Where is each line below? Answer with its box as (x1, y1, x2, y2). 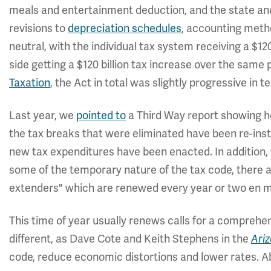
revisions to (9, 21, 68, 35)
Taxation (9, 76, 50, 90)
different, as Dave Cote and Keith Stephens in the (9, 232, 251, 246)
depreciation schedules (68, 21, 181, 35)
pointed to (76, 108, 126, 122)
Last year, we (9, 108, 76, 122)
